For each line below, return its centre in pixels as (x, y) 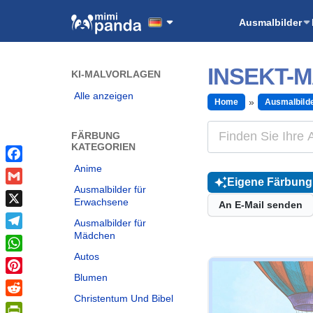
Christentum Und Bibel (124, 298)
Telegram (27, 238)
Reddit (21, 305)
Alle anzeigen (104, 96)
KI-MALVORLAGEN (116, 74)
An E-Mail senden (261, 205)
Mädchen (95, 235)
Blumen (91, 277)
